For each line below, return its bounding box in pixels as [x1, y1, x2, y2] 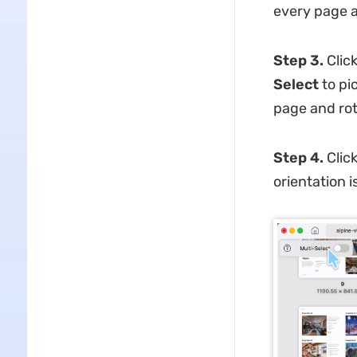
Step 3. [273, 52, 324, 69]
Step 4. [273, 149, 324, 167]
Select [273, 76, 319, 93]
